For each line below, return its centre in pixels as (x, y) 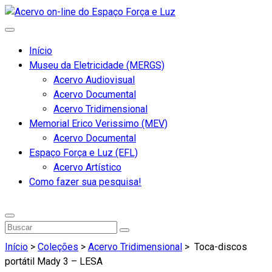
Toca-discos (219, 247)
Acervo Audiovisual (94, 80)
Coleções (58, 247)
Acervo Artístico (87, 167)
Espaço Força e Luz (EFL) (83, 153)
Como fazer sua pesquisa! (85, 182)
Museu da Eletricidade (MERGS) (97, 65)
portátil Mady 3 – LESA (54, 262)
